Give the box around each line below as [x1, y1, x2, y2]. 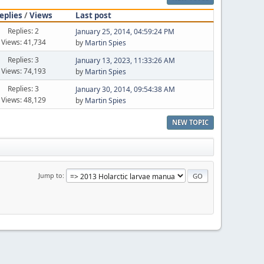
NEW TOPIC [172, 117, 209, 127]
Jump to [38, 170, 62, 180]
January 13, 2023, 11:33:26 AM [75, 55, 175, 65]
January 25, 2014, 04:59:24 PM [75, 27, 174, 37]
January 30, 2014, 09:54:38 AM [75, 84, 175, 94]
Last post [75, 9, 111, 21]
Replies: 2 [8, 25, 39, 36]
